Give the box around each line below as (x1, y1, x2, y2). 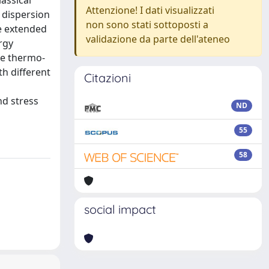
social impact (84, 202, 156, 217)
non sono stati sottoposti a (86, 18, 208, 31)
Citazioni (84, 70, 131, 85)
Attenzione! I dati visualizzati (86, 4, 214, 17)
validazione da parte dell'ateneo (86, 32, 230, 46)
